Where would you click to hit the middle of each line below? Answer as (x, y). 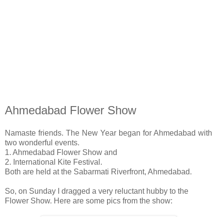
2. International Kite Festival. (54, 162)
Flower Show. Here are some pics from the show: (89, 201)
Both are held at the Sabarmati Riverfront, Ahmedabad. (98, 172)
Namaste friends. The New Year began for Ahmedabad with (108, 133)
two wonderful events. (42, 143)
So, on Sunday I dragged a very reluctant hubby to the (97, 191)
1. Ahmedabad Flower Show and (61, 153)
